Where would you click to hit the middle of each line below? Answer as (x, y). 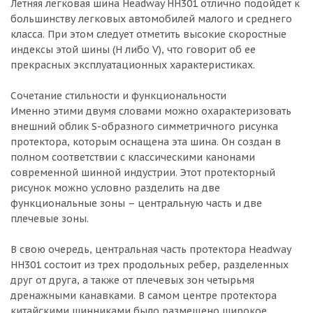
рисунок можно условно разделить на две (115, 188)
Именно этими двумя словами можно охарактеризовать (151, 111)
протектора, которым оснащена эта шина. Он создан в (146, 142)
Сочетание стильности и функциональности (118, 96)
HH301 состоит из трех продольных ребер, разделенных (150, 265)
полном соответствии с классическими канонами (133, 157)
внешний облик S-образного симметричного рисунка (144, 126)
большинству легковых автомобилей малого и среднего (151, 19)
